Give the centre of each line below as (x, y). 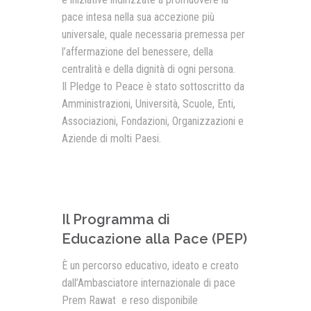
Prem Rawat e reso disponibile (130, 300)
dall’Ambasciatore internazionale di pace (149, 283)
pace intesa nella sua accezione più (138, 17)
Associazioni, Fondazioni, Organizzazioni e (153, 121)
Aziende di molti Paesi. (111, 138)
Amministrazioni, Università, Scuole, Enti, (149, 104)
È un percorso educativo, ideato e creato (150, 266)
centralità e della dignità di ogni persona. (149, 69)
